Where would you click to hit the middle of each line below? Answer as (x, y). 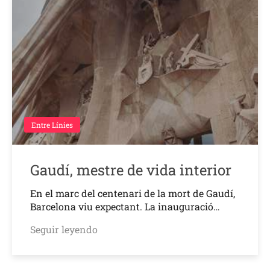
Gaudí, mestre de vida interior (131, 170)
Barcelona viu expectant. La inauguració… (125, 206)
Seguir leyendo (64, 229)
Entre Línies (52, 124)
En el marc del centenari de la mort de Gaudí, (133, 193)
